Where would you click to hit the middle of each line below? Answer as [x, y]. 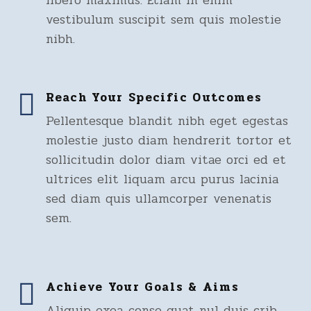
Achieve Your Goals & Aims [143, 287]
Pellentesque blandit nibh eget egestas [167, 121]
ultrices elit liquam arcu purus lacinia [162, 179]
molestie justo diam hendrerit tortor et [169, 140]
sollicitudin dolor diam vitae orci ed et [166, 160]
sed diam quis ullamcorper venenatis [159, 199]
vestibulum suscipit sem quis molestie [163, 19]
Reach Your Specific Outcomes [154, 98]
